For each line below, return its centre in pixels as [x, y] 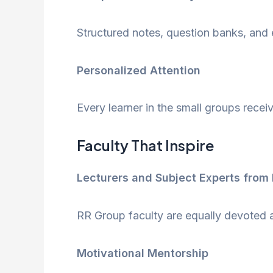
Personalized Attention [139, 70]
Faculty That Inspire [146, 145]
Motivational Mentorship [143, 253]
